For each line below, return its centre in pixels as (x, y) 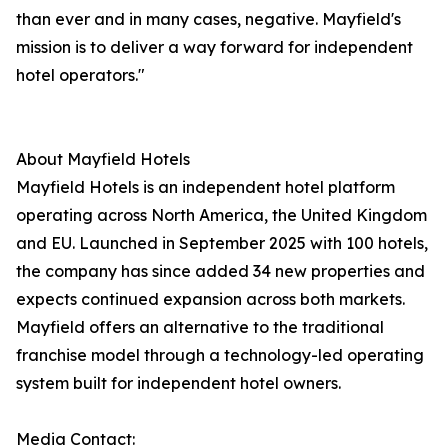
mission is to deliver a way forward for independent (214, 47)
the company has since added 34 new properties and (220, 271)
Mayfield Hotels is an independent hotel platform (205, 187)
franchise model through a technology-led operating (220, 355)
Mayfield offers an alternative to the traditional (200, 327)
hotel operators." (80, 75)
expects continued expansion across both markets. (210, 299)
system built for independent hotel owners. (178, 383)
